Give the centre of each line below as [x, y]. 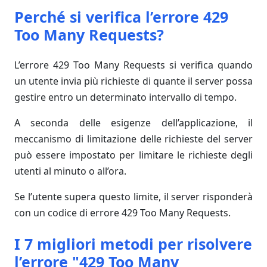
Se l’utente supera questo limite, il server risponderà [133, 197]
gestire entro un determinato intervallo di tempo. [125, 97]
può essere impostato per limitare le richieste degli [133, 155]
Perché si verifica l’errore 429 [121, 17]
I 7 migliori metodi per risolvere [133, 244]
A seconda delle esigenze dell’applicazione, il [133, 123]
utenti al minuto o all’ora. [70, 171]
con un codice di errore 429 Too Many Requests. [122, 213]
